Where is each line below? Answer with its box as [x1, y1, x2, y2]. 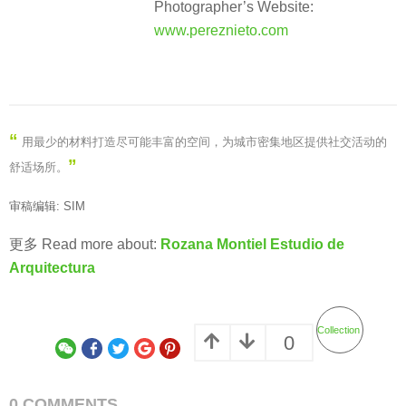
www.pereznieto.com [154, 23, 288, 39]
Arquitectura [9, 260, 95, 276]
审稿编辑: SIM [9, 198, 85, 213]
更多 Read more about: [9, 237, 157, 253]
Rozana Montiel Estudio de [157, 237, 344, 253]
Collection [316, 324, 360, 335]
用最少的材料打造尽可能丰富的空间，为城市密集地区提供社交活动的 [22, 134, 387, 149]
